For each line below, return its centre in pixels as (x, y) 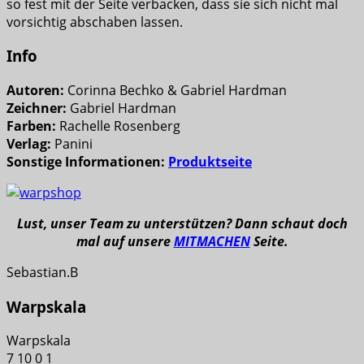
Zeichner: (37, 108)
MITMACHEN (212, 241)
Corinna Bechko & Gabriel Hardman (175, 90)
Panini (72, 143)
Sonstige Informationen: (87, 161)
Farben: (31, 126)
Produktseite (210, 161)
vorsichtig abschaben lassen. (95, 22)
